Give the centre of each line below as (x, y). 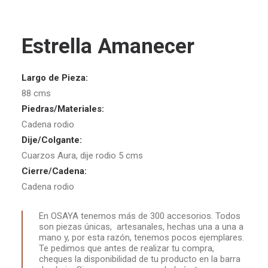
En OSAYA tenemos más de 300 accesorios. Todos (140, 216)
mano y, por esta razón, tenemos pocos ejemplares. (141, 237)
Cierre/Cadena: (54, 171)
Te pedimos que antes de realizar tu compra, (127, 248)
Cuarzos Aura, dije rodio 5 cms (82, 156)
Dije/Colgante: (52, 140)
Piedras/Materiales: (63, 109)
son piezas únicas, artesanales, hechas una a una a (141, 227)
